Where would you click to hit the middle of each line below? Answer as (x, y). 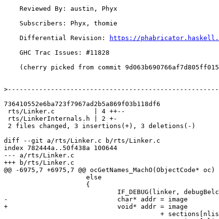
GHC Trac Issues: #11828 (12, 53)
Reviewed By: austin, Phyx (12, 9)
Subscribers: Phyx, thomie (12, 23)
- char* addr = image (96, 199)
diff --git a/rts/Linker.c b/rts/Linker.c (82, 141)
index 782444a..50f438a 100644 (61, 148)
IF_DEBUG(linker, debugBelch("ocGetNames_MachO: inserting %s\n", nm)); (61, 192)
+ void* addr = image (96, 207)
